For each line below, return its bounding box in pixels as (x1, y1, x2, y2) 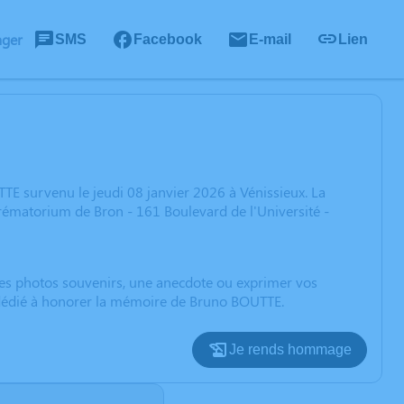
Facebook (133, 31, 202, 47)
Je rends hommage (229, 342, 352, 357)
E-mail (249, 31, 291, 47)
